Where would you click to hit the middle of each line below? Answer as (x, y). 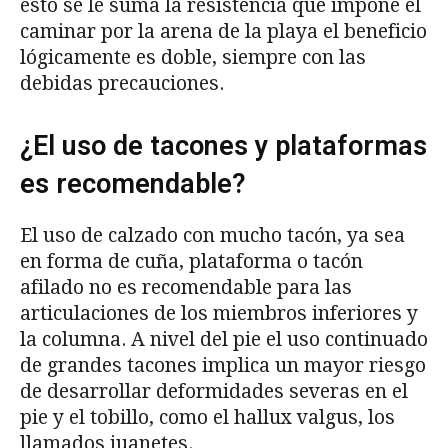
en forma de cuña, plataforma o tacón (191, 262)
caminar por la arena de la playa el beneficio (223, 32)
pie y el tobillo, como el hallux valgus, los (207, 418)
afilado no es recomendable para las (186, 288)
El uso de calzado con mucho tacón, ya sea (212, 236)
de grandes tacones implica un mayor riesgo (223, 366)
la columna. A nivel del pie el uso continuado (224, 340)
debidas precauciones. (122, 84)
